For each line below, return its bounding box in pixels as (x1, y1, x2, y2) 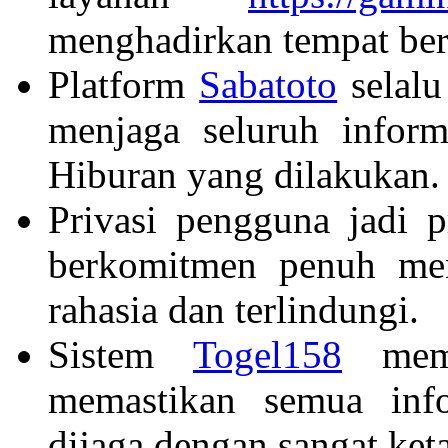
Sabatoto (199, 62, 338, 106)
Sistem (48, 332, 193, 376)
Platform (48, 62, 200, 106)
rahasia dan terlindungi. (48, 287, 419, 331)
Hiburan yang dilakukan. (48, 152, 440, 196)
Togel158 (193, 332, 342, 376)
